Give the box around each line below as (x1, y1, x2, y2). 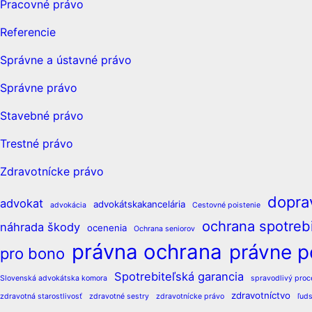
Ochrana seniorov (134, 224, 195, 233)
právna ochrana (72, 239, 222, 264)
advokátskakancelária (93, 198, 185, 210)
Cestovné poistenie (192, 200, 260, 210)
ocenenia (87, 221, 127, 233)
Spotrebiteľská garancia (114, 269, 244, 283)
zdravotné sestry (89, 291, 149, 301)
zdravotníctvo (231, 289, 290, 301)
